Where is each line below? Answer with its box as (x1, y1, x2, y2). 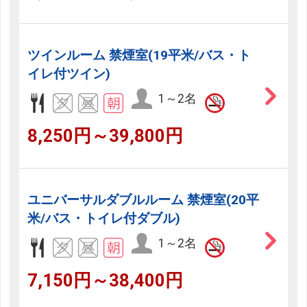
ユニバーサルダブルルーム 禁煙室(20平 (27, 192, 260, 208)
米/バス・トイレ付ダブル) (27, 210, 181, 227)
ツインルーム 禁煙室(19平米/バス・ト (27, 47, 251, 64)
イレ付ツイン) (27, 66, 111, 82)
